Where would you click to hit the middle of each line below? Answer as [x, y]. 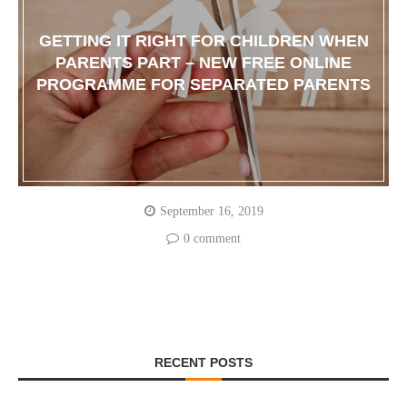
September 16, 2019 [211, 212]
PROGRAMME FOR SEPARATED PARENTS [203, 85]
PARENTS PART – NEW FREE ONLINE [203, 63]
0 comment [212, 239]
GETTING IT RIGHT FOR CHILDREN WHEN [203, 41]
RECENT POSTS [203, 363]
